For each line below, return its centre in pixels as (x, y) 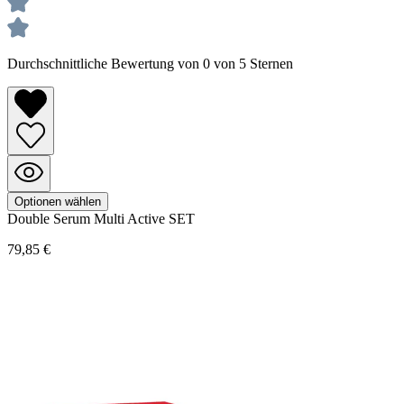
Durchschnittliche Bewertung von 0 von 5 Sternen (150, 63)
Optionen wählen (58, 202)
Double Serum (50, 219)
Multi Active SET (144, 219)
